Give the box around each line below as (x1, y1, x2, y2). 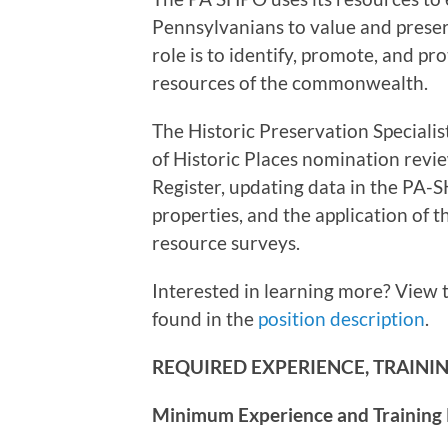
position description (258, 307, 425, 331)
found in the (152, 307, 258, 331)
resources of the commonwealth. (152, 71, 428, 95)
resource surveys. (152, 231, 300, 255)
